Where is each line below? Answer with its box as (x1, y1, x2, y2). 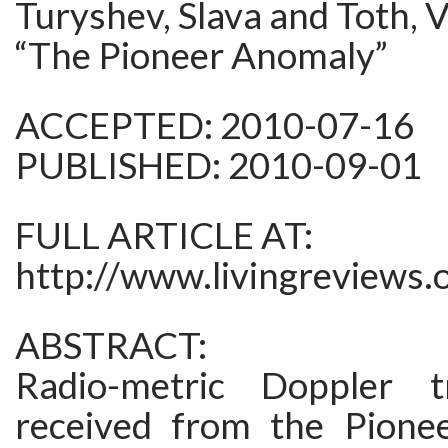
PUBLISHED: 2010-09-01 (15, 143, 422, 188)
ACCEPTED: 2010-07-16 (15, 103, 414, 148)
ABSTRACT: (15, 323, 207, 368)
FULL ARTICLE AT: (15, 213, 313, 258)
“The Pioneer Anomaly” (15, 33, 388, 78)
